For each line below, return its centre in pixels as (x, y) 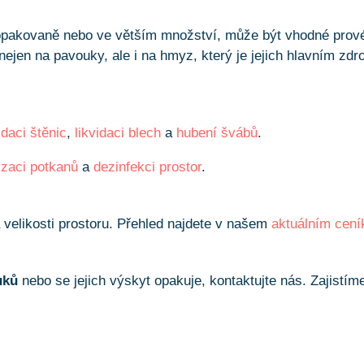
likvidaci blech (118, 133)
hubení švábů (217, 133)
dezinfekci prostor (148, 167)
